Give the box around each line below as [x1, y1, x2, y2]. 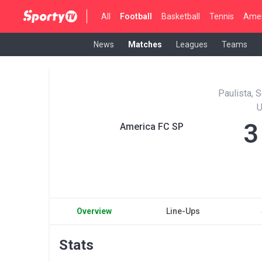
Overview [77, 206, 112, 216]
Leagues [176, 39, 208, 49]
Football [120, 11, 153, 21]
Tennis [209, 11, 235, 21]
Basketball [161, 11, 201, 21]
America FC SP [120, 121, 184, 132]
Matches [128, 39, 162, 49]
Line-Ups [166, 206, 200, 216]
